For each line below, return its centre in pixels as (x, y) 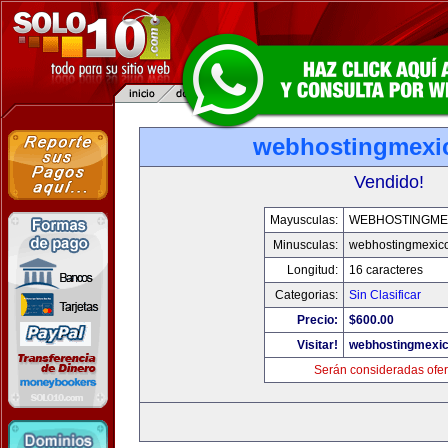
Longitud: (312, 270)
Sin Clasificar (385, 295)
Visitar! (317, 345)
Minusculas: (305, 245)
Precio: (317, 320)
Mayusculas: (304, 220)
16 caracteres (386, 270)
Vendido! (389, 182)
